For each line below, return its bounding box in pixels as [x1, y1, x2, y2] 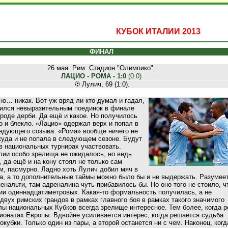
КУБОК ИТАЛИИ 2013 [116, 27, 201, 36]
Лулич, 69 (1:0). [80, 80, 130, 88]
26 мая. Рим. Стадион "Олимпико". [47, 64, 155, 72]
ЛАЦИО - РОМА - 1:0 [61, 72, 126, 80]
